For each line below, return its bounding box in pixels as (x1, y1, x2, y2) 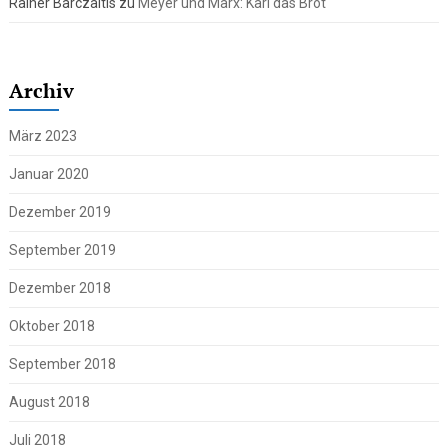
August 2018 (8, 394, 90, 411)
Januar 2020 (8, 166, 89, 183)
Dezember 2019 (8, 204, 111, 221)
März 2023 (8, 128, 77, 145)
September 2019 (8, 242, 116, 259)
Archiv (8, 77, 74, 105)
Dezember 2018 (8, 280, 111, 297)
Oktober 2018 (8, 318, 95, 335)
